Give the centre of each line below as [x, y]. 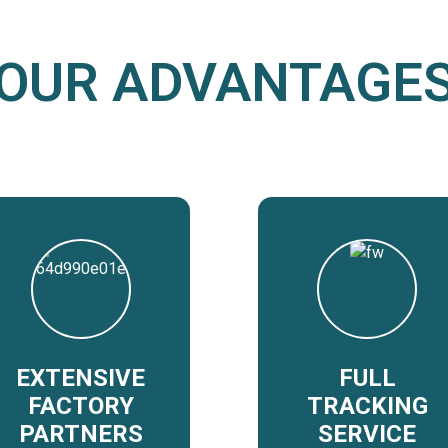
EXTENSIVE [81, 377]
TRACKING [367, 405]
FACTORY [80, 405]
